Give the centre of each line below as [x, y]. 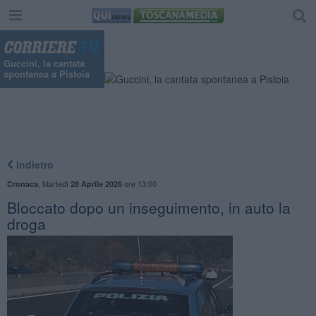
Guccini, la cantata [44, 63]
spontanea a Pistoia [47, 74]
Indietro [33, 164]
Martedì [56, 183]
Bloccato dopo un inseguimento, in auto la [148, 207]
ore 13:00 [139, 183]
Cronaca [22, 183]
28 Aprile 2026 [96, 183]
